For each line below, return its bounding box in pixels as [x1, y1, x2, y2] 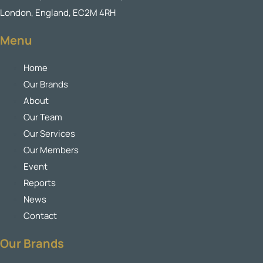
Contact [23, 210, 57, 222]
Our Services [23, 127, 75, 140]
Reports [23, 177, 56, 189]
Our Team [23, 111, 62, 123]
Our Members [23, 144, 79, 156]
